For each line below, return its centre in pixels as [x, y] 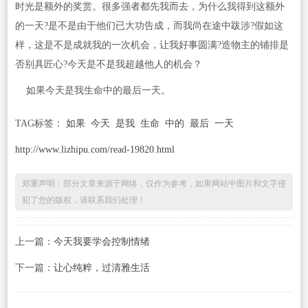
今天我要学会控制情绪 [101, 242]
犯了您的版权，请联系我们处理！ [84, 200]
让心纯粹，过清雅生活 [101, 268]
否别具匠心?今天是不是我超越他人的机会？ [108, 65]
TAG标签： [40, 124]
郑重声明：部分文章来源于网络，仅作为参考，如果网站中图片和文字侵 [154, 184]
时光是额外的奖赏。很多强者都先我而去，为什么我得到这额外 [150, 7]
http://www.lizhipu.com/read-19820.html [95, 150]
